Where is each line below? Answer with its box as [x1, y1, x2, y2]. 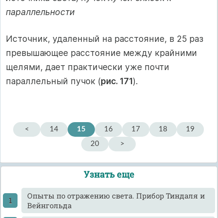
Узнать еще [84, 168, 134, 180]
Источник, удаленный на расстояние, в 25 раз [6, 34, 203, 44]
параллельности [6, 6, 75, 17]
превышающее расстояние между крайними [6, 48, 197, 58]
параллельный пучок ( [6, 76, 101, 87]
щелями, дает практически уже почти [6, 62, 169, 73]
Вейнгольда [27, 200, 72, 210]
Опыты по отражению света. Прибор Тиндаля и [27, 190, 205, 200]
